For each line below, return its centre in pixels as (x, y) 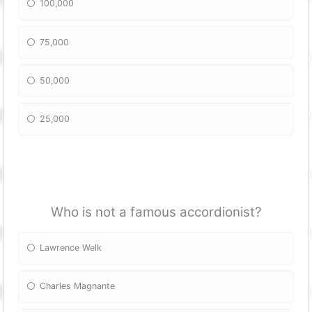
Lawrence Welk (71, 248)
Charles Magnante (78, 286)
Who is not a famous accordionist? (156, 212)
